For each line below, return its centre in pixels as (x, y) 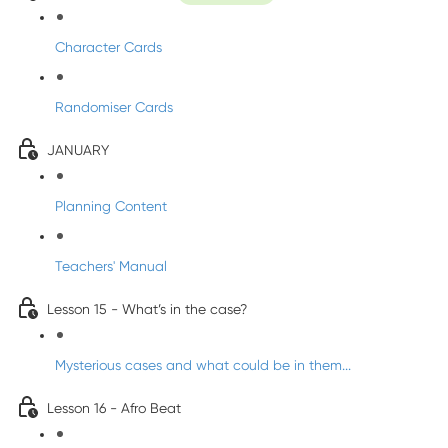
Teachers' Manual (111, 266)
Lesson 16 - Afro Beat (114, 408)
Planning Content (111, 206)
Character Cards (108, 47)
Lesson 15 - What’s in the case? (147, 309)
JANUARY (78, 150)
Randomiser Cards (114, 107)
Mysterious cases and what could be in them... (203, 365)
